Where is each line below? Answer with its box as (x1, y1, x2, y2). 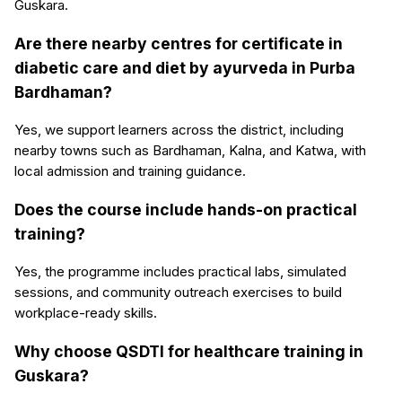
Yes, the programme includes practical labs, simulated (14, 263, 346, 281)
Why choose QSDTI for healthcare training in (14, 341, 363, 361)
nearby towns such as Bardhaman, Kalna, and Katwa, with (14, 142, 366, 160)
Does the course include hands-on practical (14, 199, 357, 219)
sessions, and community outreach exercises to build (14, 284, 342, 301)
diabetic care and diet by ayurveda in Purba (14, 57, 355, 77)
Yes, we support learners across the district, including (14, 121, 344, 139)
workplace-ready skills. (14, 304, 157, 322)
